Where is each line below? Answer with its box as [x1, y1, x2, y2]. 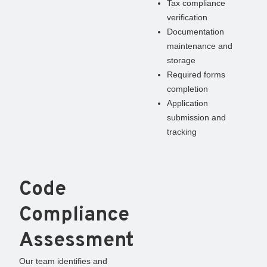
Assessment [19, 228, 134, 254]
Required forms [167, 69, 225, 79]
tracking [167, 126, 197, 136]
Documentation [167, 26, 224, 36]
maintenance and [167, 41, 232, 51]
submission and [167, 112, 226, 122]
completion [167, 83, 208, 94]
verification [167, 12, 207, 22]
